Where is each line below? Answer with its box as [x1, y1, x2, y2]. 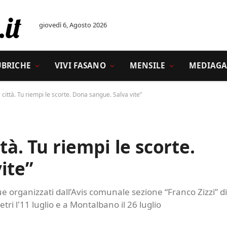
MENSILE [129, 60, 165, 71]
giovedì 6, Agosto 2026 [39, 20, 107, 29]
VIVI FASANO [55, 60, 106, 71]
